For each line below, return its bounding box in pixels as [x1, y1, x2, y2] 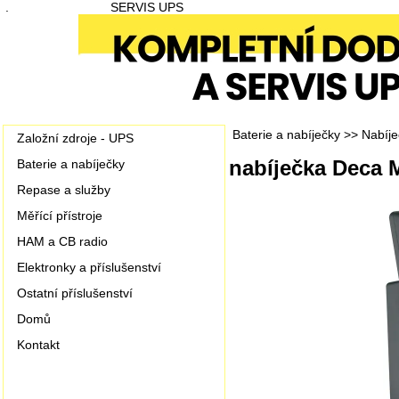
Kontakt [17, 338, 60, 352]
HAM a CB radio [17, 234, 108, 248]
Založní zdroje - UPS [17, 131, 134, 145]
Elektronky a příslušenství [17, 260, 161, 274]
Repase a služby [17, 183, 110, 197]
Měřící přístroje [17, 208, 102, 223]
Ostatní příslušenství [17, 286, 133, 300]
